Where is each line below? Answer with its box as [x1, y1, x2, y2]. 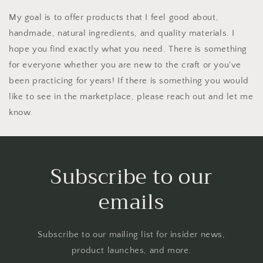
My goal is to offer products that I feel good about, [9, 12, 219, 22]
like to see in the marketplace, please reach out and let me [9, 92, 254, 102]
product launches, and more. [71, 245, 192, 255]
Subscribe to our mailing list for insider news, [38, 230, 225, 240]
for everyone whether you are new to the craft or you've [9, 60, 242, 70]
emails [99, 185, 164, 220]
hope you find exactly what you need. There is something [9, 44, 248, 54]
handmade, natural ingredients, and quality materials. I [9, 28, 235, 38]
